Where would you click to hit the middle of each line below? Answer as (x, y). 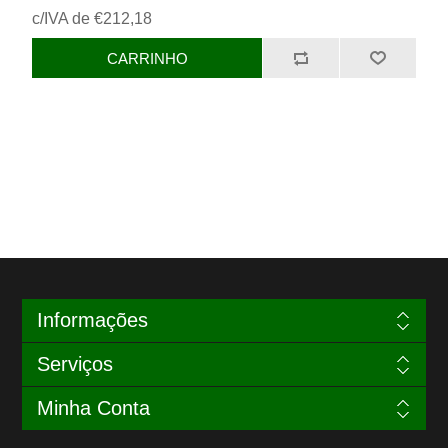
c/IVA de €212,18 (92, 19)
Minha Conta (93, 408)
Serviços (74, 364)
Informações (92, 320)
